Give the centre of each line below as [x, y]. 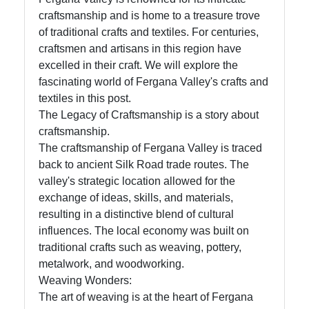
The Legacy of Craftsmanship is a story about [149, 115]
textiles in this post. [85, 99]
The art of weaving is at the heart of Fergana [146, 297]
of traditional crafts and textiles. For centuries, [149, 32]
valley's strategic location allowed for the [137, 181]
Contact [41, 135]
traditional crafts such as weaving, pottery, [140, 248]
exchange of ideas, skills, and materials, [136, 198]
